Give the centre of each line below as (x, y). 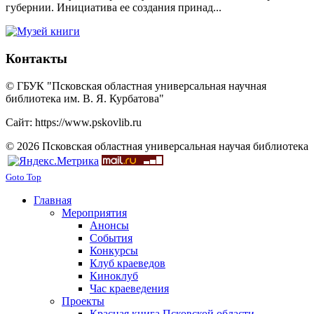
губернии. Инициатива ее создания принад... (114, 8)
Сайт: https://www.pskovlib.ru (74, 122)
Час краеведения (129, 288)
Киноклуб (114, 275)
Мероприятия (94, 212)
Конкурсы (114, 250)
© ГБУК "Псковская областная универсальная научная (136, 86)
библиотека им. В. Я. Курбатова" (85, 98)
